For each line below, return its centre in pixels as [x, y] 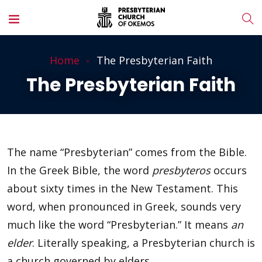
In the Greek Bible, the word [80, 170]
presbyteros [181, 170]
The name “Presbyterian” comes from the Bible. [127, 152]
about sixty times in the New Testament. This [123, 188]
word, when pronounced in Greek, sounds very [124, 206]
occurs [229, 170]
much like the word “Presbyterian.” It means [119, 225]
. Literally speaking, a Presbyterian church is [144, 243]
